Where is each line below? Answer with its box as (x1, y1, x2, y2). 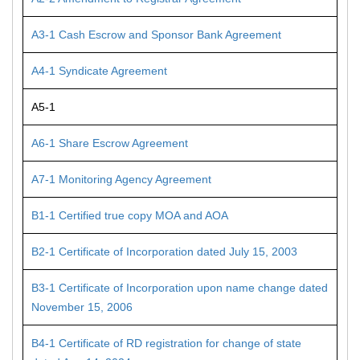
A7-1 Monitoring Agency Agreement (31, 173, 211, 186)
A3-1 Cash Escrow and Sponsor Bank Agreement (31, 28, 281, 41)
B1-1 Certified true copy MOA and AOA (31, 209, 228, 222)
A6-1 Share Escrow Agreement (31, 137, 188, 149)
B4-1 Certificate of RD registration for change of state (31, 337, 301, 350)
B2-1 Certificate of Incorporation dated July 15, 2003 (31, 245, 297, 258)
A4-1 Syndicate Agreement (31, 64, 167, 77)
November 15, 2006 (31, 301, 133, 313)
